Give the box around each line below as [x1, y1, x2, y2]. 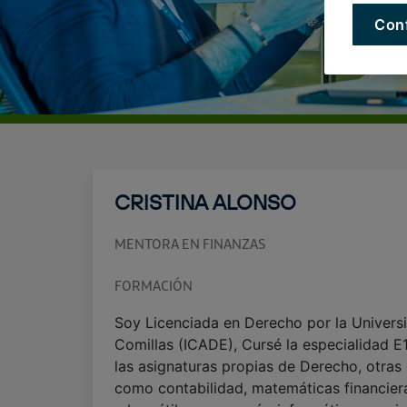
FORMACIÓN [114, 276, 193, 294]
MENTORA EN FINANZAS [114, 234, 266, 253]
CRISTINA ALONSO [114, 189, 296, 215]
